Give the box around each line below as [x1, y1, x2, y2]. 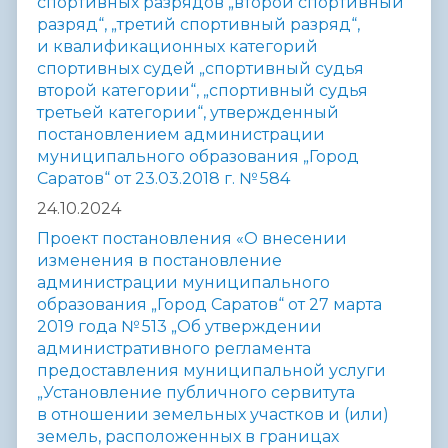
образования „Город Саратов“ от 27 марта [37, 295, 382, 315]
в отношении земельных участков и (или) [37, 405, 389, 425]
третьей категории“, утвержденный [37, 103, 339, 123]
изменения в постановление [37, 251, 282, 271]
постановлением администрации [37, 125, 325, 145]
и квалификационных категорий [37, 37, 318, 57]
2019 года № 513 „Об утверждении [37, 317, 322, 337]
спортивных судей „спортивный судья [37, 59, 364, 79]
